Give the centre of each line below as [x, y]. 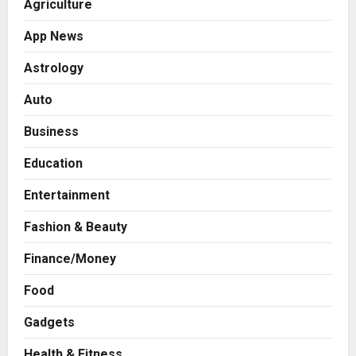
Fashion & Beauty [75, 226]
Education [53, 163]
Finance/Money [70, 258]
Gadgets [49, 322]
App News [54, 36]
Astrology [54, 68]
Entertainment [67, 195]
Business [51, 131]
